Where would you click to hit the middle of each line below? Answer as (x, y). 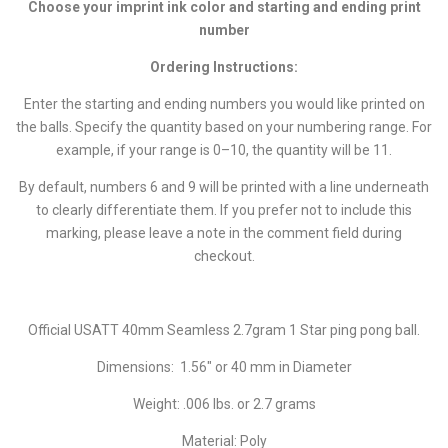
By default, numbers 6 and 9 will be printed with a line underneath (224, 186)
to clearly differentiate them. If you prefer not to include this (224, 209)
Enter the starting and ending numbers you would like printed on (224, 103)
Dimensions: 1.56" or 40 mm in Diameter (224, 366)
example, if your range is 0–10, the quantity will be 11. (224, 149)
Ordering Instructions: (224, 66)
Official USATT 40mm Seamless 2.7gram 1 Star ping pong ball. (224, 329)
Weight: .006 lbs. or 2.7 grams (224, 403)
